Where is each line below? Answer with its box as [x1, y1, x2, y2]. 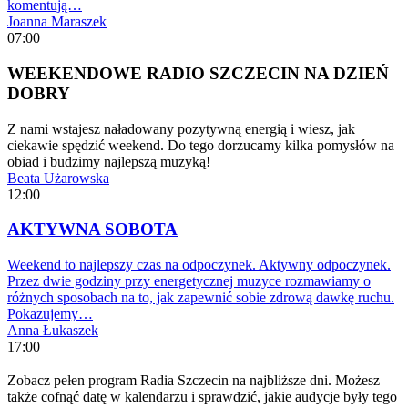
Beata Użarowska [7, 169, 109, 186]
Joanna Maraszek [7, 14, 107, 30]
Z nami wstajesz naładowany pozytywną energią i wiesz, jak [7, 120, 355, 137]
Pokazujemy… [7, 306, 93, 322]
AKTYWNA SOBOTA [7, 219, 178, 240]
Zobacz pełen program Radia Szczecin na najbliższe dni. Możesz [7, 372, 380, 388]
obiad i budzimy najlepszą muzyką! [7, 153, 210, 169]
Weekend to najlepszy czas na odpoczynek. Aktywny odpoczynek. [7, 257, 391, 273]
